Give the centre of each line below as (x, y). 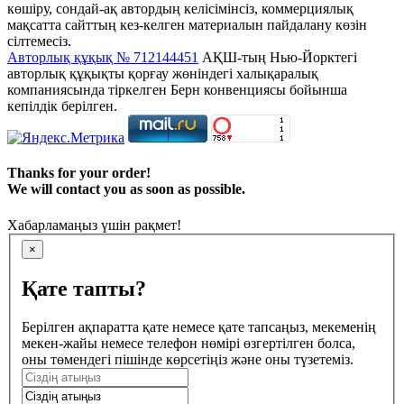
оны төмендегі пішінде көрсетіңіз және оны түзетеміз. (188, 360)
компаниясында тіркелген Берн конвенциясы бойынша (177, 90)
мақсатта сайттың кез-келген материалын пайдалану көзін (187, 25)
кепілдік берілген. (62, 106)
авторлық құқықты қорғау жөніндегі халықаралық (163, 74)
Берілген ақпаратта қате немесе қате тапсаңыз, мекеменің (199, 327)
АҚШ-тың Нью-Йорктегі (278, 58)
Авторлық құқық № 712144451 (103, 58)
